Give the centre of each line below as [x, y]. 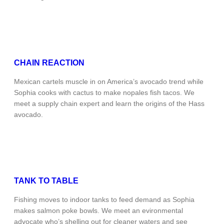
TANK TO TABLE [46, 181]
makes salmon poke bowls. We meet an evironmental [98, 211]
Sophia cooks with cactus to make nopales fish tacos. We [104, 93]
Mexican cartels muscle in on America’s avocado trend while [109, 82]
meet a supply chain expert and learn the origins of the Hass [109, 104]
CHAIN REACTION [49, 63]
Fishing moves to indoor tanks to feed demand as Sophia [104, 200]
